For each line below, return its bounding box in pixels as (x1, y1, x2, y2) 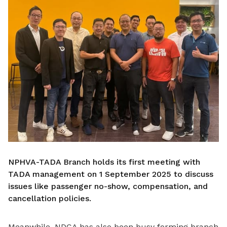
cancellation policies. (8, 194, 91, 204)
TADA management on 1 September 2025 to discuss (8, 169, 213, 179)
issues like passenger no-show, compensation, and (8, 181, 208, 192)
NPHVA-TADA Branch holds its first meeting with (8, 157, 200, 167)
